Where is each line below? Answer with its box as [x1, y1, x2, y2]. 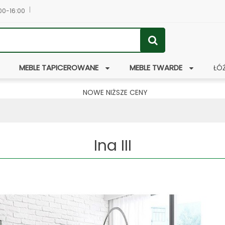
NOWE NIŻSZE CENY [82, 87, 148, 97]
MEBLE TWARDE [129, 62, 182, 73]
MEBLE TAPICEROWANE [19, 62, 98, 73]
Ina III [93, 135, 132, 156]
